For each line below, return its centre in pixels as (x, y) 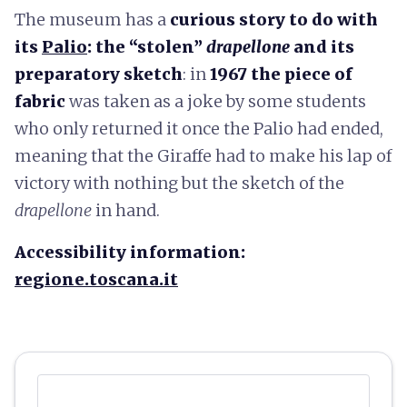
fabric (42, 101)
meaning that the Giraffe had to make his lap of (203, 156)
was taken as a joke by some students (218, 101)
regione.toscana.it (96, 279)
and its (322, 47)
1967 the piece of (281, 74)
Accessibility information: (130, 252)
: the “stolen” (147, 47)
